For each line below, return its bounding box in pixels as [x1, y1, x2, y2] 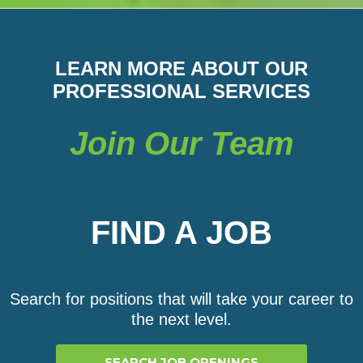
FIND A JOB [91, 215, 272, 251]
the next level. [131, 310, 232, 329]
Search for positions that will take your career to [10, 290, 353, 309]
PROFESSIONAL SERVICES [53, 80, 310, 103]
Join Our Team [69, 126, 294, 162]
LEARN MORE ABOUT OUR [55, 58, 308, 80]
